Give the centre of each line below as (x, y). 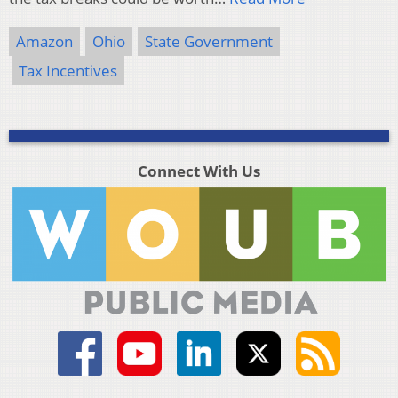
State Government (209, 42)
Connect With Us (199, 171)
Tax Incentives (68, 71)
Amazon (44, 42)
